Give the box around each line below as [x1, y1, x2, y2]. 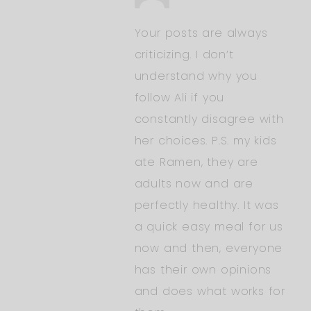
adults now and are [134, 175, 253, 192]
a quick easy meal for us [134, 218, 283, 235]
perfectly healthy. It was [134, 196, 279, 213]
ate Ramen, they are [134, 153, 258, 170]
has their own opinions [134, 261, 272, 278]
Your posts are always [134, 24, 268, 41]
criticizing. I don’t [134, 46, 234, 62]
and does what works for [134, 283, 285, 299]
